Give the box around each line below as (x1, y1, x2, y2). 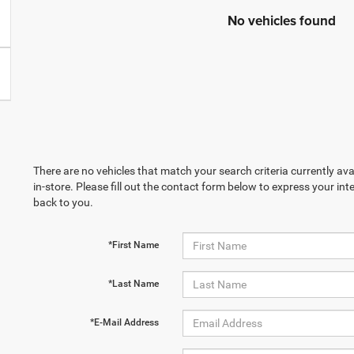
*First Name (107, 239, 159, 250)
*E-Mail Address (89, 317, 159, 328)
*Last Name (107, 278, 159, 289)
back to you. (33, 196, 93, 209)
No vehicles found (228, 11, 336, 30)
